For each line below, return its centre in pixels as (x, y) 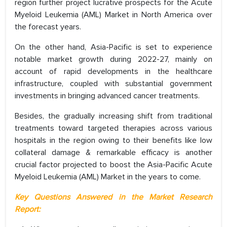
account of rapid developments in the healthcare (113, 72)
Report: (28, 210)
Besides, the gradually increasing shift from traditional (113, 116)
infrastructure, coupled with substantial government (113, 84)
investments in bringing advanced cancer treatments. (107, 96)
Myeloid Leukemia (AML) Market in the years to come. (108, 177)
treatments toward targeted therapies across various (113, 128)
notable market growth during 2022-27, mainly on (113, 60)
